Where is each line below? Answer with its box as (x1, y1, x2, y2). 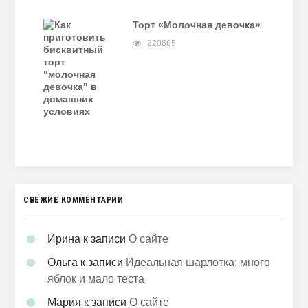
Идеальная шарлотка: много (126, 256, 271, 268)
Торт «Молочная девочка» (132, 19, 261, 31)
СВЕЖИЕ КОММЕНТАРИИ (23, 195, 124, 205)
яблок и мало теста (47, 272, 145, 285)
